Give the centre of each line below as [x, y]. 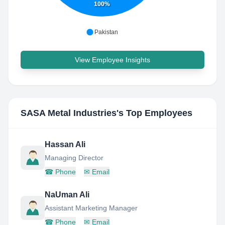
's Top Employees [154, 113]
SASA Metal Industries [69, 113]
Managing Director [74, 158]
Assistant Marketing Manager [91, 208]
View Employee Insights [113, 60]
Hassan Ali [65, 144]
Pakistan [106, 32]
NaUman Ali [67, 195]
